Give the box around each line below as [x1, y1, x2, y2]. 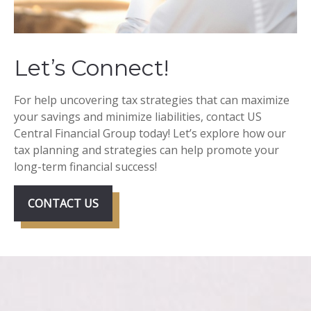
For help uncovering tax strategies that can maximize [14, 92, 289, 108]
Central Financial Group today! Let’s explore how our [14, 126, 286, 141]
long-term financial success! [14, 159, 157, 174]
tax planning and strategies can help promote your [14, 142, 279, 158]
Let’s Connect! [14, 54, 169, 81]
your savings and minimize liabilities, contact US [14, 109, 262, 124]
